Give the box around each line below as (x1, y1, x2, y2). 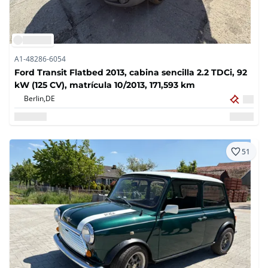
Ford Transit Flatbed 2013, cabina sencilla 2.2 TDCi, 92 (14, 66, 247, 78)
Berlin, (24, 93, 45, 103)
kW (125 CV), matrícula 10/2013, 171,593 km (14, 79, 195, 91)
